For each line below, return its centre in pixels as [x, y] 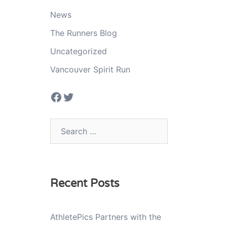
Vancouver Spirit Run [90, 69]
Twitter [82, 96]
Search [63, 124]
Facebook [78, 96]
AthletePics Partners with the [105, 217]
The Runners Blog [83, 33]
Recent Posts [85, 183]
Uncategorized [78, 51]
